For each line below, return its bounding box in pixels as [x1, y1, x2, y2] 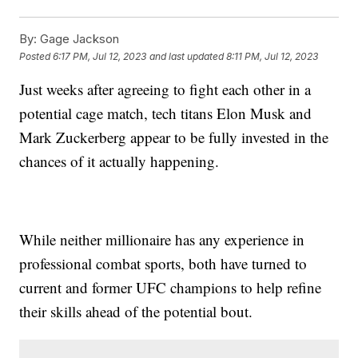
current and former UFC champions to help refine [19, 277, 322, 298]
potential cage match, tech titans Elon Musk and [19, 103, 312, 124]
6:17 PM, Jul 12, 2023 [53, 50, 147, 62]
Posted [19, 50, 54, 62]
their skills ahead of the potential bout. [19, 301, 253, 322]
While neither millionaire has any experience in [19, 229, 305, 250]
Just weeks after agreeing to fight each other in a [19, 79, 312, 100]
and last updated [149, 50, 225, 62]
